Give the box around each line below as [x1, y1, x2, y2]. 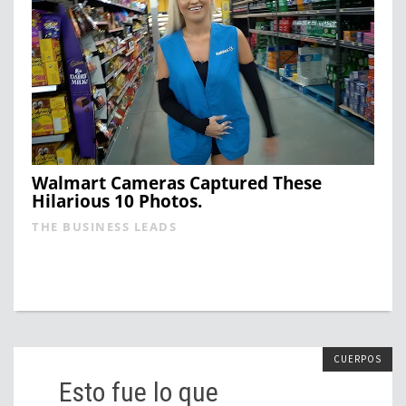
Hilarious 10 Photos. [32, 189, 202, 214]
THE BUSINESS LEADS [32, 218, 177, 236]
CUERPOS [333, 353, 382, 366]
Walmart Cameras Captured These [32, 171, 322, 196]
